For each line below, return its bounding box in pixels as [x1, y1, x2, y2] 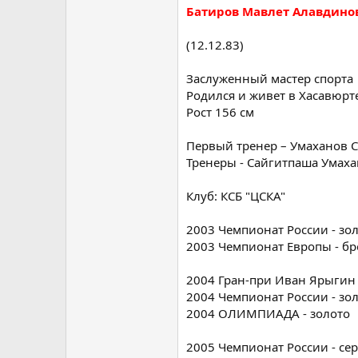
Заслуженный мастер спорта [186, 70, 353, 86]
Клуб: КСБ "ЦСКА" [186, 187, 285, 204]
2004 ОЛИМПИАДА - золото [186, 304, 350, 321]
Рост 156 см [186, 103, 254, 120]
